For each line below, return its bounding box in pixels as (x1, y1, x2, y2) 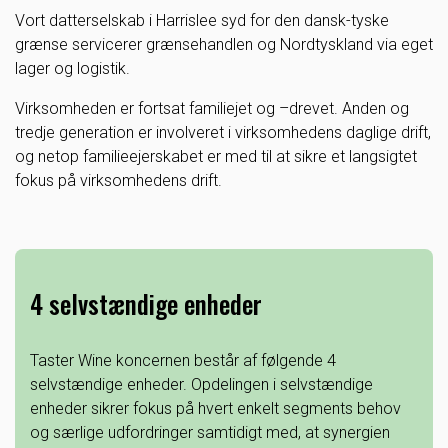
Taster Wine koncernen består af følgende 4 (30, 351, 336, 370)
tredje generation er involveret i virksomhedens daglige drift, (15, 123, 431, 142)
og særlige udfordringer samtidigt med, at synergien (30, 423, 390, 442)
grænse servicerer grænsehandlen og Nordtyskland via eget (15, 35, 433, 54)
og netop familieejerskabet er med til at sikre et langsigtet (15, 147, 417, 166)
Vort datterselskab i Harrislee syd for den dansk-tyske (15, 11, 389, 30)
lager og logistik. (15, 59, 130, 78)
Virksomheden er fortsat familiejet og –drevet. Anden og (15, 99, 409, 118)
